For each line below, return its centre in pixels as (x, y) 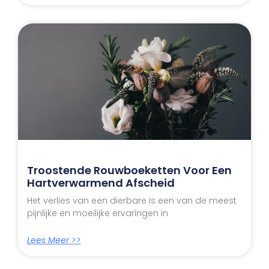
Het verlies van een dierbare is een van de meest (131, 201)
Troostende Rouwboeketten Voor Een (129, 171)
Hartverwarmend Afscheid (101, 183)
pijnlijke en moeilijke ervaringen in (97, 213)
